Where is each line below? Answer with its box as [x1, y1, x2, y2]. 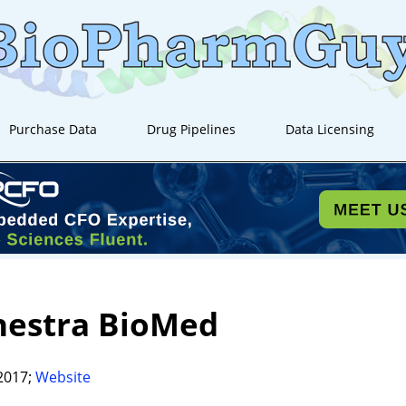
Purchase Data [9, 121, 98, 138]
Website [35, 366, 91, 387]
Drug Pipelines [147, 121, 237, 138]
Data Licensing [285, 121, 375, 138]
